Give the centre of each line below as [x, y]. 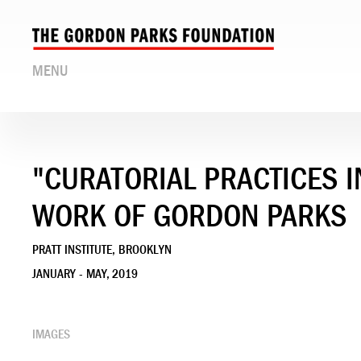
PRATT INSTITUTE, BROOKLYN [102, 249]
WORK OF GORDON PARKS [189, 216]
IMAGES [51, 334]
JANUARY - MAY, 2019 [85, 274]
